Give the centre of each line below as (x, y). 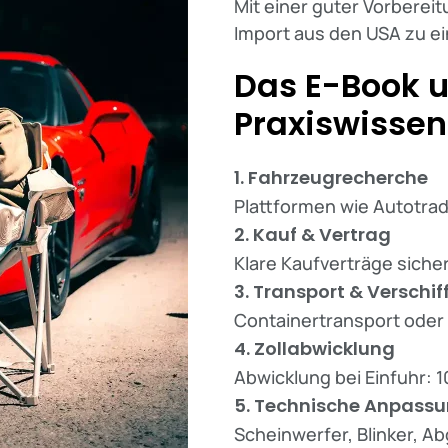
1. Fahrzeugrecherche (331, 177)
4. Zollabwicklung (314, 348)
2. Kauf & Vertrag (312, 234)
